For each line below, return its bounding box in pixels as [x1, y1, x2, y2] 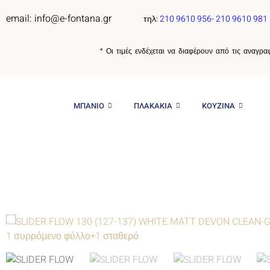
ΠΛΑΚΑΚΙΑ [133, 101, 172, 110]
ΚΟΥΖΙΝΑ [201, 101, 235, 110]
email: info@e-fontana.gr [6, 11, 111, 26]
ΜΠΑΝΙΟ [73, 101, 104, 110]
